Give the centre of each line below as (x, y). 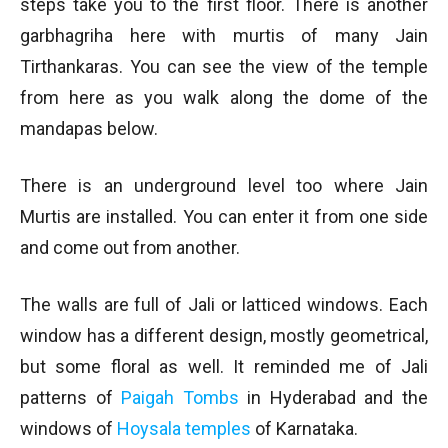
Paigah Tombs (180, 397)
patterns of (71, 397)
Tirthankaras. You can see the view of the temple (224, 66)
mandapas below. (89, 128)
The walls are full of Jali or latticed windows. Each (224, 304)
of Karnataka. (304, 428)
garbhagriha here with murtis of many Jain (224, 35)
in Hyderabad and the (333, 397)
